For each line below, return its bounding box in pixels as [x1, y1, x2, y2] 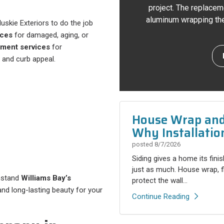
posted [132, 140, 154, 148]
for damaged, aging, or [12, 30, 88, 40]
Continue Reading [132, 192, 189, 201]
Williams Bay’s [21, 173, 71, 183]
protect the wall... [132, 176, 187, 185]
